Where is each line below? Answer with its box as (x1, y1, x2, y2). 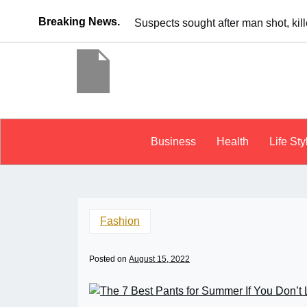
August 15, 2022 (129, 254, 190, 264)
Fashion (100, 215, 140, 227)
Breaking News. (38, 16, 121, 27)
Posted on (89, 254, 129, 264)
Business (150, 136, 196, 147)
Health (216, 136, 249, 147)
